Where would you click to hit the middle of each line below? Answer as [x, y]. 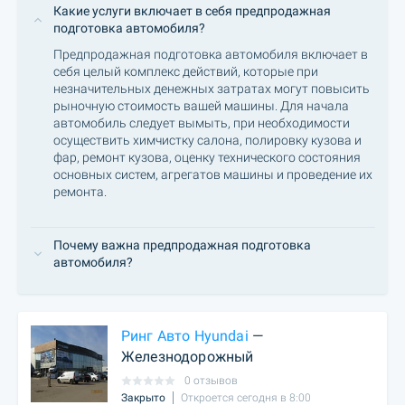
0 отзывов [211, 381]
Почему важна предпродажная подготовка [182, 245]
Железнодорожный [188, 356]
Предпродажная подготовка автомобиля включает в [211, 54]
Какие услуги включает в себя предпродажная [192, 10]
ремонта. [80, 191]
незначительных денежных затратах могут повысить [212, 88]
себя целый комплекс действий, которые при [186, 71]
